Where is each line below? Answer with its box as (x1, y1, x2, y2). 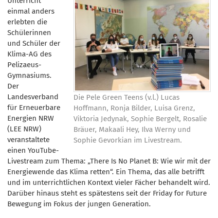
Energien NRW (7, 113, 54, 123)
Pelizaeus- (7, 60, 41, 69)
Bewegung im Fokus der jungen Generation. (7, 199, 151, 208)
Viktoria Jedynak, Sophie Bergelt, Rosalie (73, 114, 207, 123)
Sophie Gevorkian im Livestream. (73, 135, 182, 145)
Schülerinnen (7, 28, 51, 37)
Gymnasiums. (7, 71, 52, 80)
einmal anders (7, 6, 54, 16)
